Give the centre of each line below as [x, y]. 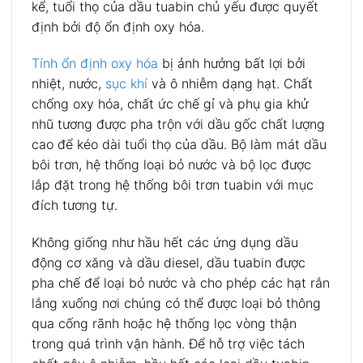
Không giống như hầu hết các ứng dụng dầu [165, 243]
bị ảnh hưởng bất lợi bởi [232, 64]
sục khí [126, 84]
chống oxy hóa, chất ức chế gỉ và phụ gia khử [170, 104]
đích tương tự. [75, 205]
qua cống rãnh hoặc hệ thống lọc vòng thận [164, 324]
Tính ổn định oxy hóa [95, 64]
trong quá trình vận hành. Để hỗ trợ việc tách [168, 344]
